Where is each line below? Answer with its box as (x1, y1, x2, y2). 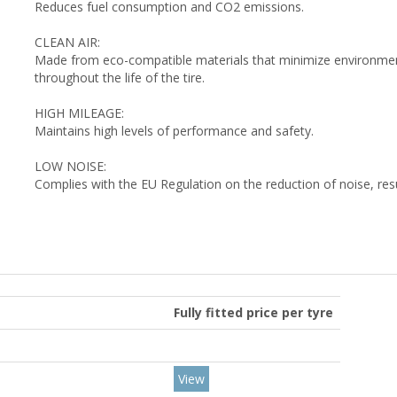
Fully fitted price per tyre (174, 303, 333, 321)
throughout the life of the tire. (35, 68, 208, 86)
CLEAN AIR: (35, 33, 104, 51)
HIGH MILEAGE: (35, 104, 124, 121)
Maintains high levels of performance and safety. (35, 121, 317, 139)
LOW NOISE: (35, 157, 110, 175)
